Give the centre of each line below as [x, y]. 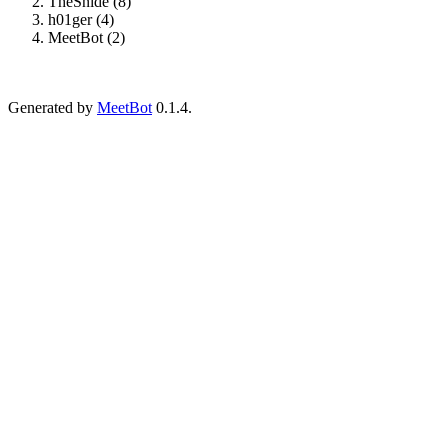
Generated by [52, 107]
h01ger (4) [81, 19]
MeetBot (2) [86, 37]
